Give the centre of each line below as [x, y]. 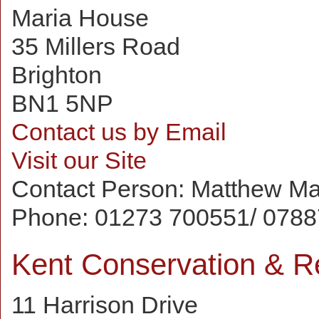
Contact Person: [101, 189]
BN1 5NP [62, 103]
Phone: [53, 217]
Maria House [80, 18]
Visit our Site [79, 160]
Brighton [57, 75]
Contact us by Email [119, 132]
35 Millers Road [96, 46]
